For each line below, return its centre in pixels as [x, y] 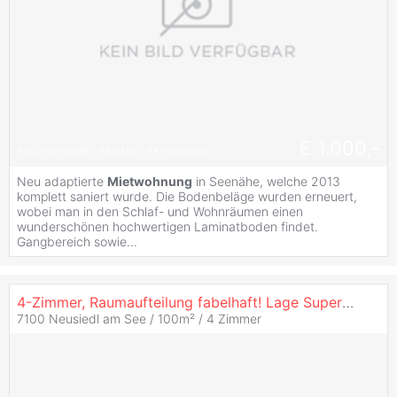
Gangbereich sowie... [77, 241]
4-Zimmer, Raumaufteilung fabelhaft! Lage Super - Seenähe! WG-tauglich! [348, 302]
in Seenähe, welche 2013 [266, 181]
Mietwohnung [150, 181]
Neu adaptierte [62, 181]
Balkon [123, 151]
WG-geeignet [58, 151]
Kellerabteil [181, 151]
